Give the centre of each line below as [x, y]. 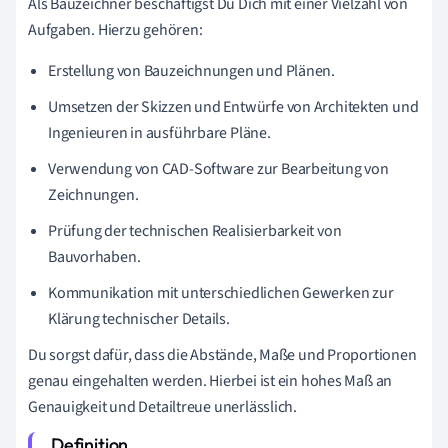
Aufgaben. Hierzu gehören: [115, 30]
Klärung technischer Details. [139, 319]
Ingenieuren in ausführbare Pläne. [159, 133]
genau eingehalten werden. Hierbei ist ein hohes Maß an [210, 381]
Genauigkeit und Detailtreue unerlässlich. [162, 407]
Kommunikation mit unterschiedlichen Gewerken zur [221, 293]
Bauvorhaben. [94, 257]
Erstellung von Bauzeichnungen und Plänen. [191, 71]
